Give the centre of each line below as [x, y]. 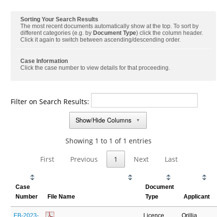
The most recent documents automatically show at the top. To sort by [110, 26]
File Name [62, 196]
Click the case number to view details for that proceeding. [95, 68]
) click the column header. [170, 33]
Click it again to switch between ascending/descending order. [101, 40]
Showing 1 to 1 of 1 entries [108, 140]
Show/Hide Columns [104, 120]
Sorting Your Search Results [60, 19]
